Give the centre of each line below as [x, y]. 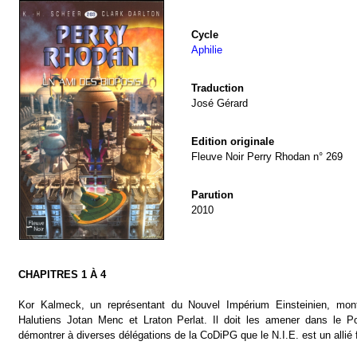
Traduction [218, 88]
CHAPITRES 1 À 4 [62, 275]
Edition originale [233, 141]
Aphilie [207, 50]
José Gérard [220, 103]
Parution [212, 195]
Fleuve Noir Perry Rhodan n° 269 [267, 157]
